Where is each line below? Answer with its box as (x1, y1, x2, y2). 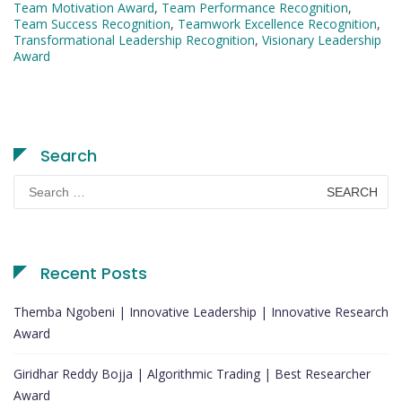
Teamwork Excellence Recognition (178, 15, 377, 33)
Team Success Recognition (13, 15, 170, 33)
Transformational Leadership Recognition (13, 31, 255, 49)
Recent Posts (40, 262, 147, 285)
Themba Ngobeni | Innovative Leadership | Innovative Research (13, 303, 389, 321)
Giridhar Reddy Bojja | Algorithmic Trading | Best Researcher (13, 365, 371, 383)
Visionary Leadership (262, 31, 381, 49)
